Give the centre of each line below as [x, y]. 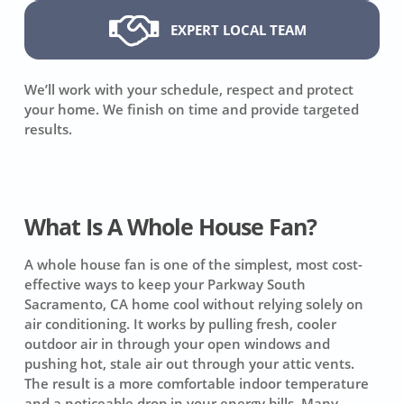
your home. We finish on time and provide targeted [192, 110]
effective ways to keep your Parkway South [165, 285]
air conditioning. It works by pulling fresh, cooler [180, 324]
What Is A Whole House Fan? [170, 227]
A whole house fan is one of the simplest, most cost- [193, 265]
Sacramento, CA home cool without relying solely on [193, 304]
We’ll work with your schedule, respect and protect [189, 90]
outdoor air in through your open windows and [177, 344]
